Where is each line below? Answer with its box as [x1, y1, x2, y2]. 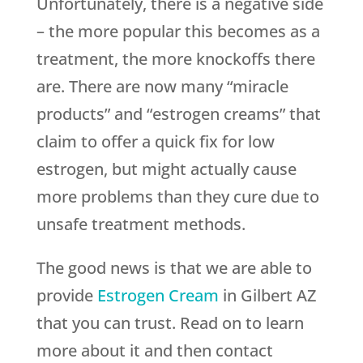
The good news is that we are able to [36, 257, 312, 280]
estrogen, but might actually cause [36, 158, 297, 181]
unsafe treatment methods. [36, 213, 246, 236]
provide [36, 284, 97, 307]
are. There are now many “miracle [36, 75, 288, 98]
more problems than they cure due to [36, 186, 319, 208]
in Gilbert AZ [218, 284, 316, 307]
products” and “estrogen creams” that [36, 103, 321, 126]
